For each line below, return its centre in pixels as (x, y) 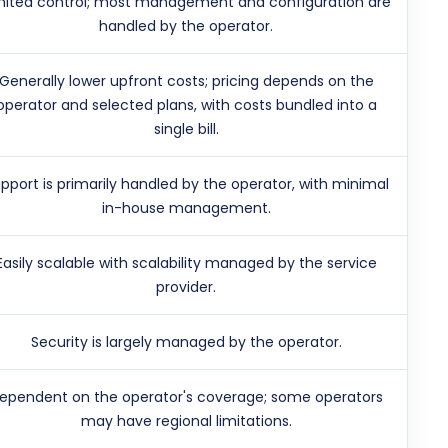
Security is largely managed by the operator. (186, 342)
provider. (186, 287)
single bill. (186, 129)
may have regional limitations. (186, 421)
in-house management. (186, 208)
